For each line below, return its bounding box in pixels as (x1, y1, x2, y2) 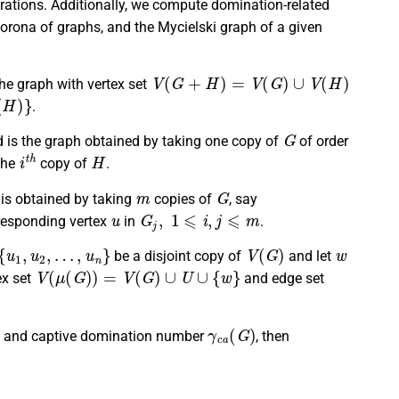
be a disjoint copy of (110, 248, 246, 265)
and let (284, 248, 335, 265)
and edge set (240, 270, 325, 288)
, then (256, 327, 290, 345)
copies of (150, 190, 216, 208)
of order (296, 133, 349, 151)
